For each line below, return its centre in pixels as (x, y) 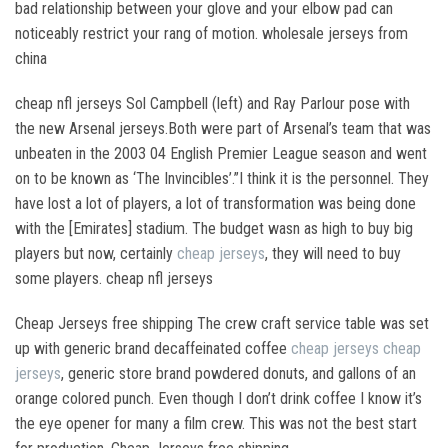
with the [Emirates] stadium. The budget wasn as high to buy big (214, 228)
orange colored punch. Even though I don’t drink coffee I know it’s (218, 398)
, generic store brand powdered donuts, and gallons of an (238, 373)
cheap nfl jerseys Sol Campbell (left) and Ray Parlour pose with (212, 103)
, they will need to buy (333, 253)
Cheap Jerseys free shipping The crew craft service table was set (222, 323)
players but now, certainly (96, 253)
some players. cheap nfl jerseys (114, 278)
